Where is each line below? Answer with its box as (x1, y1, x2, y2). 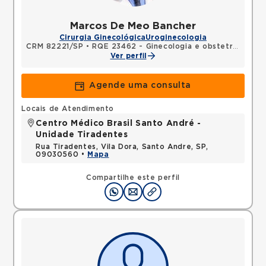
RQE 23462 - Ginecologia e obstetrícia (92, 43, 233, 50)
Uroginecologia (145, 34, 207, 41)
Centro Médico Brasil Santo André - (36, 119, 201, 128)
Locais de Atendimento (21, 105, 115, 112)
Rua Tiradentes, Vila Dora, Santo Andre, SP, (36, 143, 208, 150)
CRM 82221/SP (26, 43, 84, 50)
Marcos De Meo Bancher (70, 21, 196, 31)
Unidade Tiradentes (36, 131, 128, 139)
